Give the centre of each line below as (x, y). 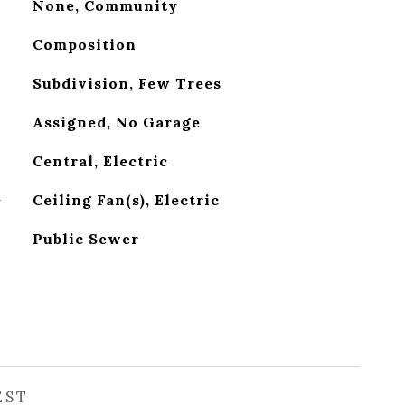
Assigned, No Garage (116, 122)
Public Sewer (85, 239)
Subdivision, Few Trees (127, 83)
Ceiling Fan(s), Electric (126, 200)
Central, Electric (100, 161)
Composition (84, 44)
